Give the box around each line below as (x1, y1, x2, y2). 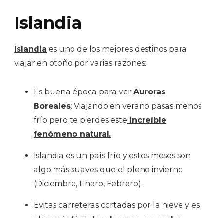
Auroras (133, 87, 165, 96)
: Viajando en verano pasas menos (71, 101, 201, 110)
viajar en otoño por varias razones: (14, 58, 146, 68)
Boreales (34, 101, 71, 110)
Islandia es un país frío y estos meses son (34, 150, 191, 160)
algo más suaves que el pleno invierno (34, 164, 183, 174)
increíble (127, 115, 166, 125)
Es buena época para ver (34, 87, 133, 96)
